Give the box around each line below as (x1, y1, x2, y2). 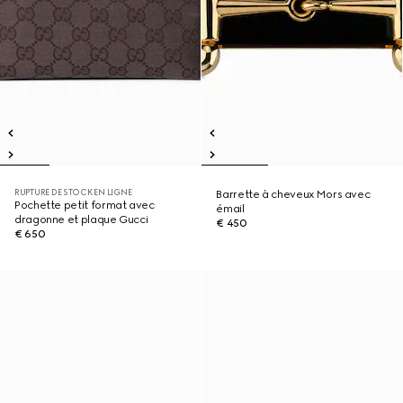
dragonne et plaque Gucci (14, 213, 148, 226)
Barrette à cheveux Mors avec (216, 188, 371, 201)
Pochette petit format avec (14, 199, 155, 211)
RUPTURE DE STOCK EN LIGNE (14, 187, 132, 197)
